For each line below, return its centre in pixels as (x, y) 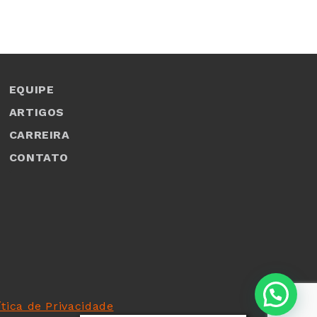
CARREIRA (39, 135)
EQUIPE (31, 90)
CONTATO (39, 158)
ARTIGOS (37, 113)
